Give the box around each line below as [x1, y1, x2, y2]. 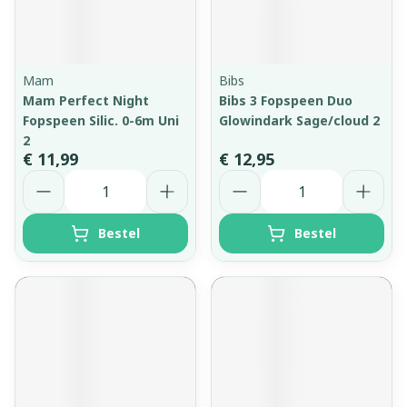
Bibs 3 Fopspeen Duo [219, 92, 352, 109]
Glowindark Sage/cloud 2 [219, 112, 380, 129]
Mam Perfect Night [23, 92, 149, 109]
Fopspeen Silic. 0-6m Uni [23, 112, 179, 129]
